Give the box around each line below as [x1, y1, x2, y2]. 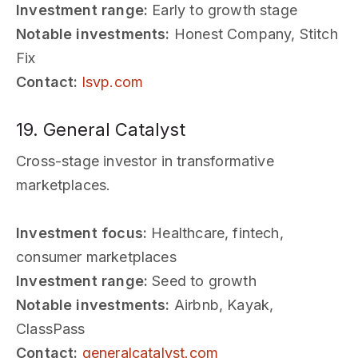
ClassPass [16, 320, 86, 337]
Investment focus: [16, 224, 148, 241]
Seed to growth [148, 272, 257, 289]
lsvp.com [82, 73, 144, 90]
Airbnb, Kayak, [169, 296, 274, 313]
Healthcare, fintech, [147, 224, 284, 241]
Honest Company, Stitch [169, 25, 338, 42]
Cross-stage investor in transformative [16, 152, 274, 169]
